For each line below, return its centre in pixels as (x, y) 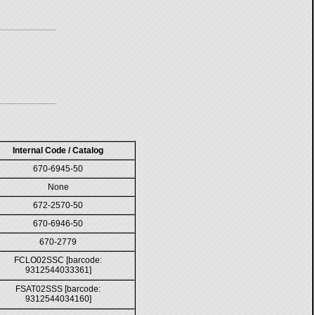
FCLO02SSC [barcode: (58, 260)
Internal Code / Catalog (58, 150)
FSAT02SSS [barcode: (58, 289)
